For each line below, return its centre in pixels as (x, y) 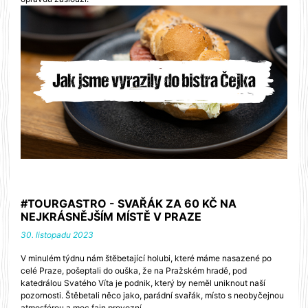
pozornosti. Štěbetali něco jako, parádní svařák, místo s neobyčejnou (152, 296)
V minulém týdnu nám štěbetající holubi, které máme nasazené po (146, 258)
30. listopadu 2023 (57, 235)
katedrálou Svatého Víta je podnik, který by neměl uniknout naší (143, 283)
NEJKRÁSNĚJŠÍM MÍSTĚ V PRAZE (111, 217)
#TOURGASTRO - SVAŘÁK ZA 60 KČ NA (129, 204)
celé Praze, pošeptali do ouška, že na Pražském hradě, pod (134, 271)
